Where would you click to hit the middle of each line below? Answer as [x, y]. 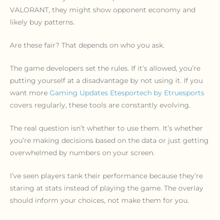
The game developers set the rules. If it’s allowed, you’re [105, 69]
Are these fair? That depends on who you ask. [87, 45]
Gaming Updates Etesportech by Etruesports [127, 93]
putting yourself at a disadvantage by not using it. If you [106, 81]
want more [30, 93]
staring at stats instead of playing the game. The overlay [107, 188]
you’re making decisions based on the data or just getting [109, 141]
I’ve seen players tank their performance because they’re [106, 176]
